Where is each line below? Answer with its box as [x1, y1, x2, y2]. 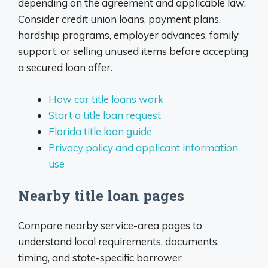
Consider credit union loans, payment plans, [18, 13, 221, 26]
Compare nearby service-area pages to [18, 219, 202, 232]
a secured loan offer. [18, 61, 112, 74]
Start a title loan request [48, 108, 161, 121]
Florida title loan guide [48, 124, 152, 138]
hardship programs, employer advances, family [18, 29, 239, 42]
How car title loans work [48, 92, 163, 105]
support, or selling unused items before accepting [18, 45, 248, 58]
